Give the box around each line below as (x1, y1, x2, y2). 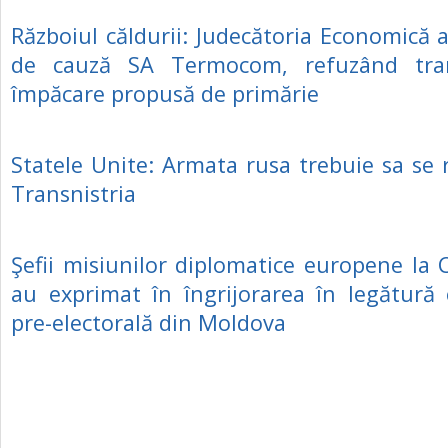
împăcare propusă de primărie (11, 79, 319, 108)
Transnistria (11, 179, 136, 208)
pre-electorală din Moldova (11, 308, 286, 337)
